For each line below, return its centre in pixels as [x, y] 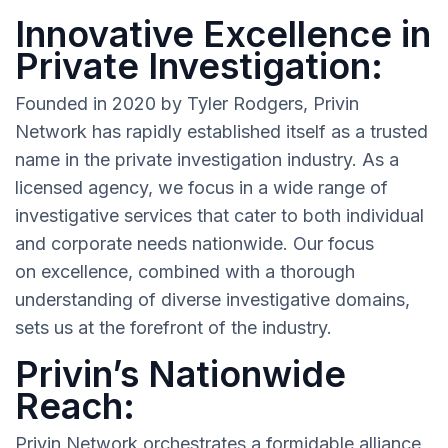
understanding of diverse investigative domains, [212, 300]
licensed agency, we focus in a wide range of [201, 188]
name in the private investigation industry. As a [207, 160]
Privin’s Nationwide [180, 374]
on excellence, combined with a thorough [185, 272]
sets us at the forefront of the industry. [173, 328]
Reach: [75, 406]
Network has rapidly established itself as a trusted [221, 132]
